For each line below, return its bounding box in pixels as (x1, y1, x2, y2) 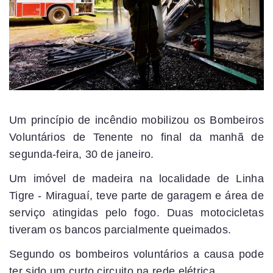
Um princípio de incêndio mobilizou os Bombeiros (9, 114, 264, 127)
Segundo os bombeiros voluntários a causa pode (9, 248, 264, 261)
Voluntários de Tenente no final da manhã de (9, 131, 264, 144)
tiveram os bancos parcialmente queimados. (9, 224, 232, 236)
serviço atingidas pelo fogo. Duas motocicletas (9, 207, 264, 219)
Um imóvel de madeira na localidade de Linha (9, 172, 264, 185)
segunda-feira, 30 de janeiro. (9, 148, 154, 161)
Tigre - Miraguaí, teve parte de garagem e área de (9, 190, 264, 202)
